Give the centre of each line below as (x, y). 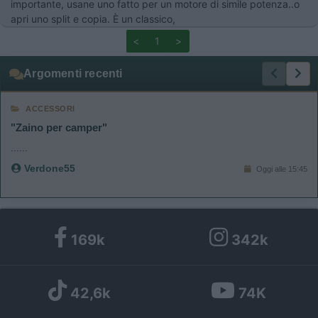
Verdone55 (48, 169)
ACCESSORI (50, 109)
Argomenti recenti (73, 74)
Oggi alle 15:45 (281, 169)
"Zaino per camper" (59, 128)
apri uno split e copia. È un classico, (93, 19)
